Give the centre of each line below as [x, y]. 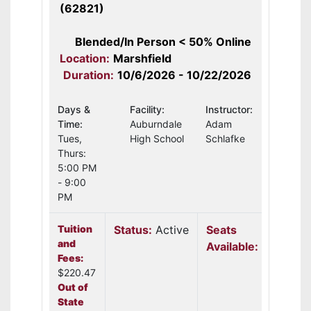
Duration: [89, 75]
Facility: [147, 109]
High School [157, 138]
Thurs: [72, 153]
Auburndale [156, 124]
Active [172, 230]
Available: [232, 246]
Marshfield [142, 58]
